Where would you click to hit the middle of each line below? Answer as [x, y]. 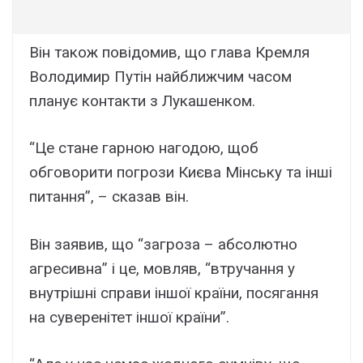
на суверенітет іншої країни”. [129, 317]
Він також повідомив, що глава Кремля [169, 52]
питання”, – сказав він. [109, 196]
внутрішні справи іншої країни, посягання [174, 293]
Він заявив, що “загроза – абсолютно [163, 244]
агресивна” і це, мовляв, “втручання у [162, 268]
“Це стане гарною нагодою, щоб [144, 148]
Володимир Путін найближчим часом [160, 76]
